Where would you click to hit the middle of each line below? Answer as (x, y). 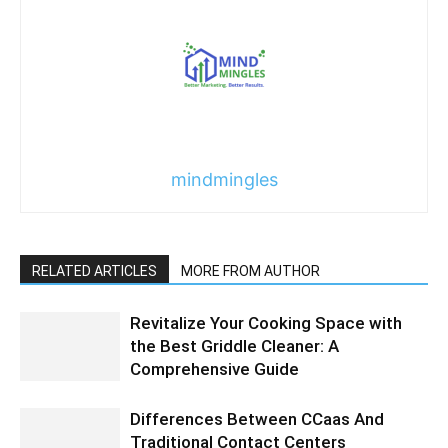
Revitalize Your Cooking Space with (266, 322)
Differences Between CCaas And (257, 418)
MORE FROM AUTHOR (250, 270)
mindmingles (224, 179)
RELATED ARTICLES (94, 270)
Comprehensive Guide (214, 368)
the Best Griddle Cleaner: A (234, 345)
